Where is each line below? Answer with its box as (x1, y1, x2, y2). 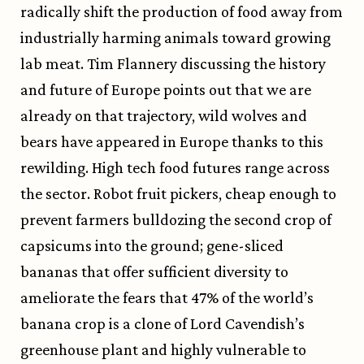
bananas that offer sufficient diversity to (20, 262, 288, 281)
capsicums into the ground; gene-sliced (20, 236, 284, 255)
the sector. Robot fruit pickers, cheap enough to (20, 184, 336, 203)
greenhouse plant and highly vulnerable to (20, 340, 306, 359)
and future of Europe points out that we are (20, 80, 311, 99)
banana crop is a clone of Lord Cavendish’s (20, 314, 305, 333)
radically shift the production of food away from (20, 2, 343, 21)
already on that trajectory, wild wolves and (20, 106, 307, 125)
